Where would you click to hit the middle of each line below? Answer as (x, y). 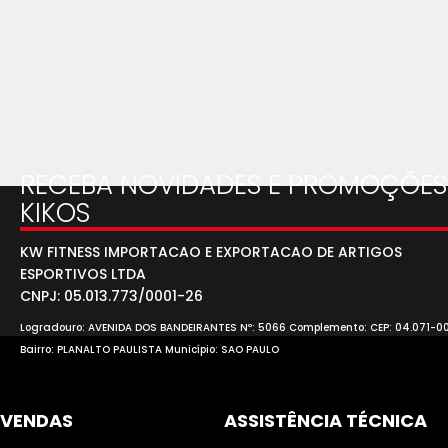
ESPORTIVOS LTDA (83, 274)
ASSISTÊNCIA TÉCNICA (325, 420)
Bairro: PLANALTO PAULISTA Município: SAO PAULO (149, 349)
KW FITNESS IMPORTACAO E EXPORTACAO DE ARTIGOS (211, 252)
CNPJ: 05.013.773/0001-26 (111, 296)
